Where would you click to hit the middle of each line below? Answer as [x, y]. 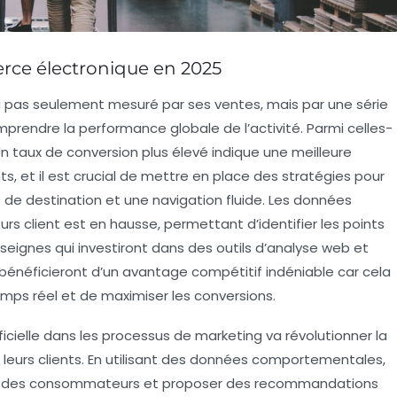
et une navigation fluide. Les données [227, 200]
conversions [234, 296]
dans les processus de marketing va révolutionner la [214, 336]
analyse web [308, 248]
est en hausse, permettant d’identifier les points [222, 224]
